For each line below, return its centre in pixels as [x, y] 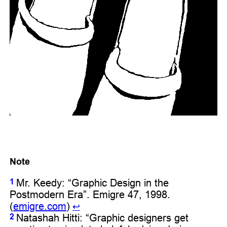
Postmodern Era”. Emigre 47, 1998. [90, 194]
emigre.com [40, 206]
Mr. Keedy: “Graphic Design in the [92, 182]
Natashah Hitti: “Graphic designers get [102, 217]
